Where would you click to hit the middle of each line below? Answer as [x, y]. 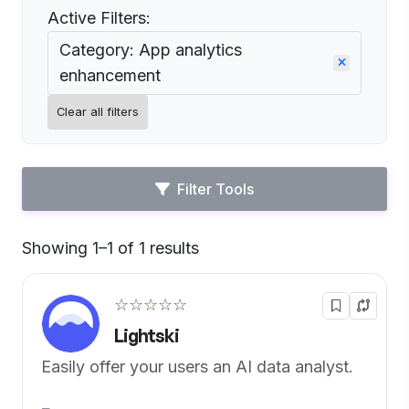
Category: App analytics [151, 50]
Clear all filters [98, 112]
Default [227, 256]
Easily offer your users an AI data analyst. [197, 367]
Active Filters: [99, 18]
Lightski [147, 336]
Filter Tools [215, 189]
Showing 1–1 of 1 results [110, 248]
